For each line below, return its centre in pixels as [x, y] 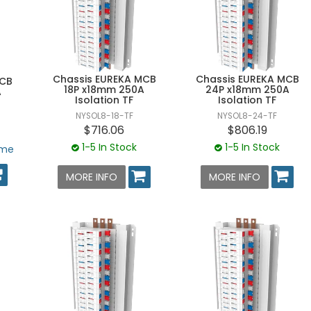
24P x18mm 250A [247, 90]
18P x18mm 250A [104, 90]
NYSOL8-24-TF [247, 116]
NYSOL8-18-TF [104, 116]
